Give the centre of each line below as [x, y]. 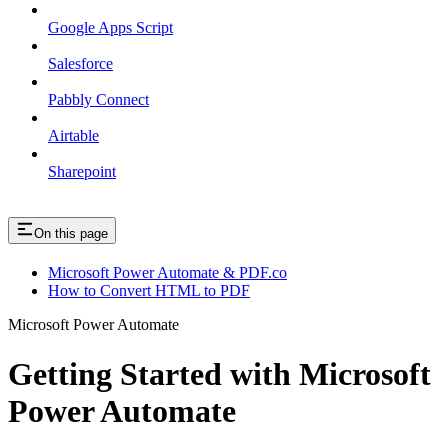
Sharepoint [82, 172]
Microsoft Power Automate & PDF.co [167, 273]
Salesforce [80, 64]
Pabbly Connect [98, 100]
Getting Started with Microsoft [219, 373]
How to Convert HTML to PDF [149, 291]
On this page [71, 234]
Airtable [73, 136]
